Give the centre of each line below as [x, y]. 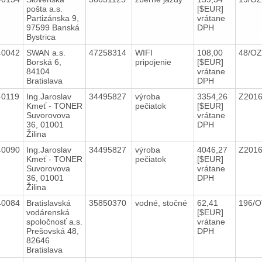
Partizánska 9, [52, 18]
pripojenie [154, 62]
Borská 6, [44, 62]
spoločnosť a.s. [54, 221]
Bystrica [41, 37]
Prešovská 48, [52, 231]
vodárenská [48, 212]
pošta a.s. [44, 8]
